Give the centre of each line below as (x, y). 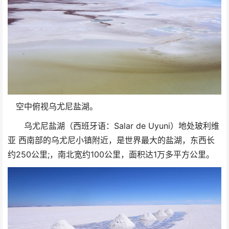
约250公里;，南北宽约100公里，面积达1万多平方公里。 (111, 155)
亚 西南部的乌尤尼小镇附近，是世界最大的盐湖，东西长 (111, 141)
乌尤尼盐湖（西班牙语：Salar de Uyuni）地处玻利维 (113, 126)
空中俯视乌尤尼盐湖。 (53, 107)
